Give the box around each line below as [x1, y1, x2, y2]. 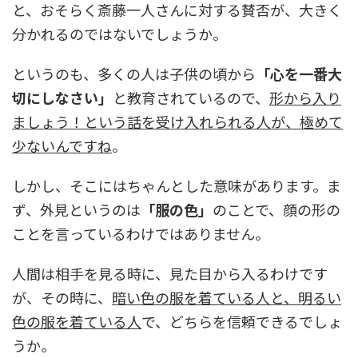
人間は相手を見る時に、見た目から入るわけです [12, 263, 328, 284]
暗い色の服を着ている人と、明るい [112, 287, 341, 308]
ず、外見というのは [12, 199, 141, 221]
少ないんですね [12, 135, 112, 157]
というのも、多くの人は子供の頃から [12, 63, 256, 85]
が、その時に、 [12, 287, 112, 308]
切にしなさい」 [12, 87, 113, 109]
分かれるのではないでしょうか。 [12, 23, 227, 45]
